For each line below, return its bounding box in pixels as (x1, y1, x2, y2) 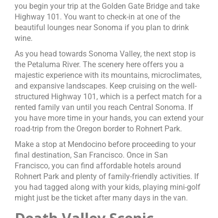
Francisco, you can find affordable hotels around (15, 161, 181, 170)
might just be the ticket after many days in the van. (15, 193, 188, 202)
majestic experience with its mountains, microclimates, (15, 71, 201, 80)
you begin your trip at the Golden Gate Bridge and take (15, 1, 200, 11)
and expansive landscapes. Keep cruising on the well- (15, 81, 197, 91)
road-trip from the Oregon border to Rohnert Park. (15, 124, 182, 133)
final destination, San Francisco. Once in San (15, 150, 168, 160)
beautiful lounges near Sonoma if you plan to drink (15, 23, 189, 32)
